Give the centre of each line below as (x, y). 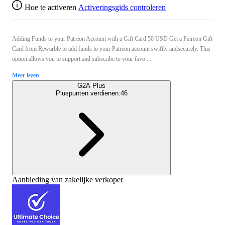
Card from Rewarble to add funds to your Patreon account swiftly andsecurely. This (111, 48)
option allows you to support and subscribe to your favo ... (82, 59)
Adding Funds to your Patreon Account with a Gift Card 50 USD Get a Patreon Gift (112, 38)
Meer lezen (26, 75)
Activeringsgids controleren (122, 7)
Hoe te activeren (50, 7)
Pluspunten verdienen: (88, 93)
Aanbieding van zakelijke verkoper (68, 179)
